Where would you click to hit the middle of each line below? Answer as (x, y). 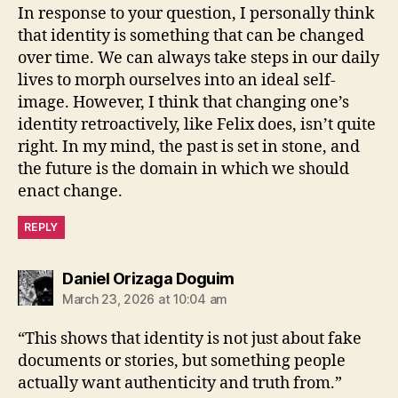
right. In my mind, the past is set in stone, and (189, 147)
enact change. (70, 191)
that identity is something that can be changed (191, 36)
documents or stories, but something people (182, 361)
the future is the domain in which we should (183, 169)
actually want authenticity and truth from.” (180, 383)
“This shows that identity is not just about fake (190, 339)
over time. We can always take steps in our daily (199, 58)
